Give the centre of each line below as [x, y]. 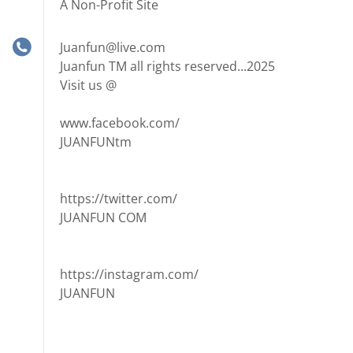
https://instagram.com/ [129, 274]
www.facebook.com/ [120, 123]
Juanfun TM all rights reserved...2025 [167, 66]
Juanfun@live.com [113, 47]
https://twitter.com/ [119, 199]
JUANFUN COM [103, 217]
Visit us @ [88, 85]
